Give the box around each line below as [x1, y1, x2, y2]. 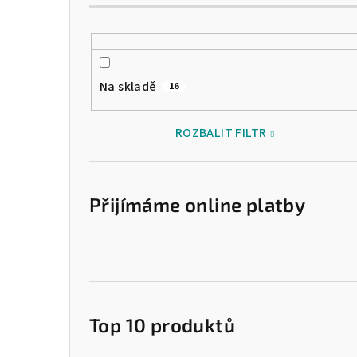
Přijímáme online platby [89, 193, 306, 217]
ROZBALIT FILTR [175, 124, 267, 143]
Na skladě [100, 78, 157, 96]
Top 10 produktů [89, 313, 235, 337]
